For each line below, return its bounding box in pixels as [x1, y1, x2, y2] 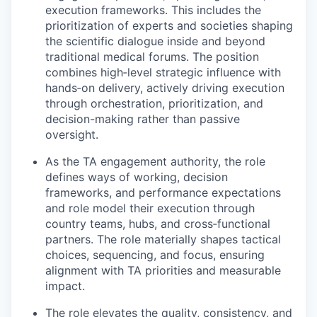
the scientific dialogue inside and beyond [45, 33, 265, 48]
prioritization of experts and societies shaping [45, 18, 293, 33]
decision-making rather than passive [45, 111, 240, 126]
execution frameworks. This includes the [45, 2, 261, 17]
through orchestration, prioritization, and [45, 96, 263, 110]
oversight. [45, 127, 98, 142]
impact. [45, 278, 85, 293]
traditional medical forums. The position [45, 49, 259, 64]
